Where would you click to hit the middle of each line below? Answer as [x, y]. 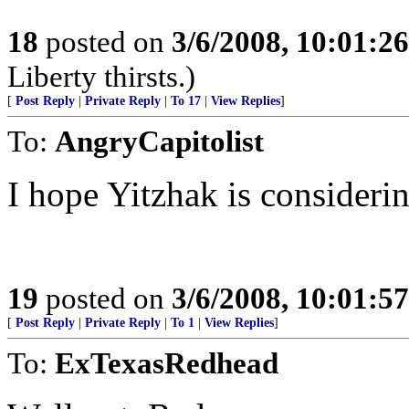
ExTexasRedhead [167, 363]
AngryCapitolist [159, 141]
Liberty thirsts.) [101, 76]
